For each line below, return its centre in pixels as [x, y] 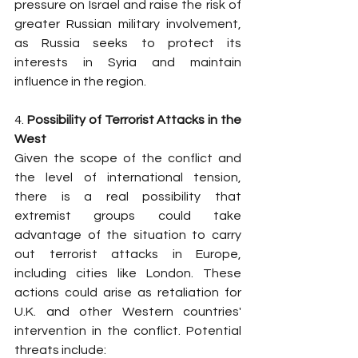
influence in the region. [80, 82]
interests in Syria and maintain [128, 62]
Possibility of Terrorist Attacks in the [134, 120]
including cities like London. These [128, 273]
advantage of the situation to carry [128, 235]
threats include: [60, 350]
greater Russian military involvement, [128, 24]
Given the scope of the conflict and [128, 158]
